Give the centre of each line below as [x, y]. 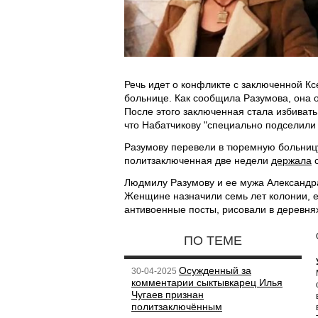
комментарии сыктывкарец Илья [207, 283]
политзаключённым [177, 307]
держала [291, 160]
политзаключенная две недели [198, 160]
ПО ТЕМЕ [213, 241]
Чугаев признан [168, 295]
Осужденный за [215, 270]
